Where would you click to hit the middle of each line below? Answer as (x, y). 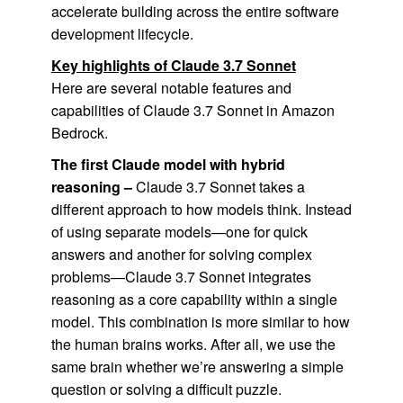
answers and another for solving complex (181, 254)
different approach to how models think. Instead (201, 209)
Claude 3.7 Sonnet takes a (218, 187)
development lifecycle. (122, 34)
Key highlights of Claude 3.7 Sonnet (173, 65)
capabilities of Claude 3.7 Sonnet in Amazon (193, 110)
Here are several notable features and (171, 88)
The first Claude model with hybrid (168, 164)
